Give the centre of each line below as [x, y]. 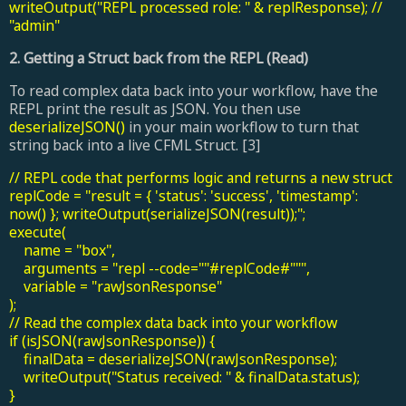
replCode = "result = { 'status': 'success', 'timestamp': [184, 195]
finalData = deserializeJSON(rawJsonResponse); [173, 358]
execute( [38, 232]
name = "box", [62, 250]
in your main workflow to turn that [242, 126]
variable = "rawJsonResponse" [116, 286]
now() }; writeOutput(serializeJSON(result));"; [157, 213]
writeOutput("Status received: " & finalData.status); [184, 377]
